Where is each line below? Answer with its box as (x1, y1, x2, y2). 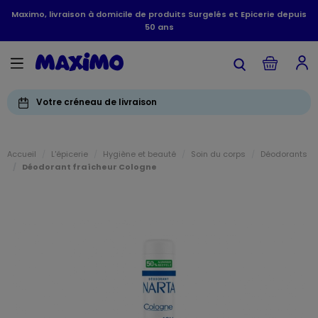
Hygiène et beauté (103, 148, 176, 160)
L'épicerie (51, 148, 88, 160)
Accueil (7, 148, 36, 160)
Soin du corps (191, 148, 246, 160)
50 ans (144, 21, 174, 33)
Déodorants (261, 148, 307, 160)
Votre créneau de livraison (36, 96, 157, 108)
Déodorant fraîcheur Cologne (22, 161, 157, 172)
